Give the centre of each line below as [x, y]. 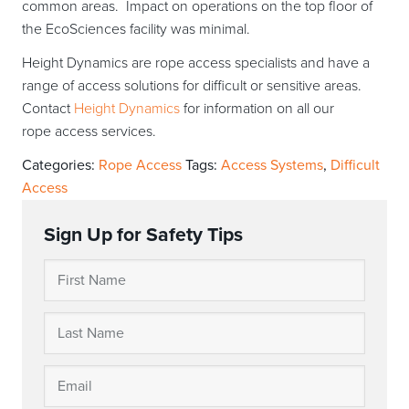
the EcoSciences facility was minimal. [136, 30]
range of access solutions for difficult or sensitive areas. [192, 86]
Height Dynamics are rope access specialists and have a [196, 63]
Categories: [60, 166]
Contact [48, 109]
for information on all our [257, 109]
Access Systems [272, 166]
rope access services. [89, 132]
